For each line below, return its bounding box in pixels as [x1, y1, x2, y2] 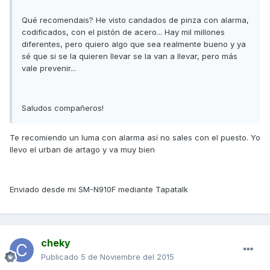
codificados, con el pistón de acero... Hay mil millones [22, 27, 225, 37]
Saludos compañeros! [22, 103, 104, 113]
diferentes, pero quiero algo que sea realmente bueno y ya [22, 39, 246, 49]
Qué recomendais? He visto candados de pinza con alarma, [22, 15, 249, 25]
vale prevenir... [22, 63, 76, 74]
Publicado [41, 252, 81, 262]
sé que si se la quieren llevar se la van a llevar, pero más [22, 51, 237, 61]
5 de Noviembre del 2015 [81, 252, 174, 262]
